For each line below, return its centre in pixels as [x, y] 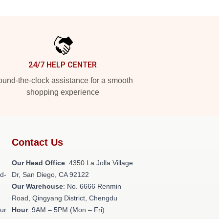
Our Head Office [38, 163]
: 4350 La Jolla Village [99, 163]
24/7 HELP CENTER [63, 65]
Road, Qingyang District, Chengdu [64, 198]
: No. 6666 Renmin [92, 186]
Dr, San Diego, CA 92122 [50, 175]
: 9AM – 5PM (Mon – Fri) [66, 210]
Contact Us [37, 142]
